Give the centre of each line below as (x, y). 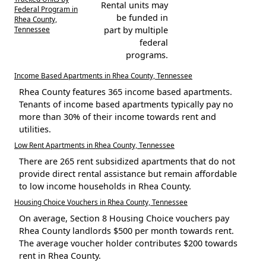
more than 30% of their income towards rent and (118, 116)
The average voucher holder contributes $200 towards (128, 243)
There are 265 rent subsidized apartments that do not (127, 161)
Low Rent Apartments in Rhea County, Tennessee (94, 145)
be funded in (142, 17)
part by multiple (136, 30)
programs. (147, 55)
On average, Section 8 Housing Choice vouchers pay (124, 218)
